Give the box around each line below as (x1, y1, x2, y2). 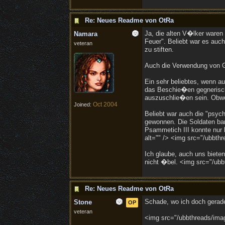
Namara (73, 30, 97, 38)
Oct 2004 (92, 101, 118, 108)
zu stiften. (144, 46, 174, 53)
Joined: (73, 101, 93, 107)
